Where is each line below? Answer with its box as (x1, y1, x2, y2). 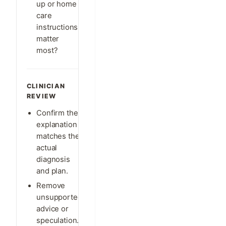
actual (36, 143, 58, 152)
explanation (36, 120, 77, 129)
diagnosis (36, 154, 70, 164)
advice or (36, 204, 69, 214)
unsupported (36, 193, 82, 202)
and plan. (36, 166, 68, 176)
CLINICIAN (27, 82, 66, 90)
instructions (36, 22, 78, 32)
